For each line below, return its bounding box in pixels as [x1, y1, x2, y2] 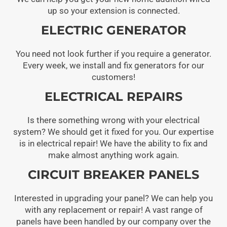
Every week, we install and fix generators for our [23, 60, 204, 70]
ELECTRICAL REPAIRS [45, 89, 182, 104]
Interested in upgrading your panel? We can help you [14, 193, 213, 203]
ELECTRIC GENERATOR [41, 22, 186, 37]
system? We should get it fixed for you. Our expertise [13, 126, 214, 137]
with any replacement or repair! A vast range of [24, 204, 203, 215]
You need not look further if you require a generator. [16, 48, 211, 59]
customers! [92, 71, 135, 82]
